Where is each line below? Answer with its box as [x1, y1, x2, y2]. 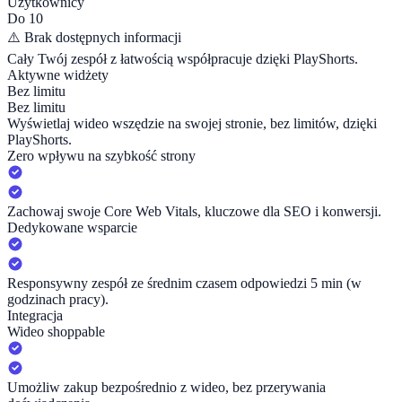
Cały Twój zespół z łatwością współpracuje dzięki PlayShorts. [7, 51, 358, 67]
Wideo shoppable [7, 324, 105, 340]
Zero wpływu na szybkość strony [7, 148, 196, 164]
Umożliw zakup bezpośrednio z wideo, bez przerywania [7, 380, 326, 396]
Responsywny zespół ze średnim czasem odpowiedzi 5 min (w [7, 275, 362, 292]
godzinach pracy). [7, 292, 109, 308]
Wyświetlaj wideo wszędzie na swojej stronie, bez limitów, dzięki [7, 116, 377, 132]
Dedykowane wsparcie [7, 220, 137, 236]
